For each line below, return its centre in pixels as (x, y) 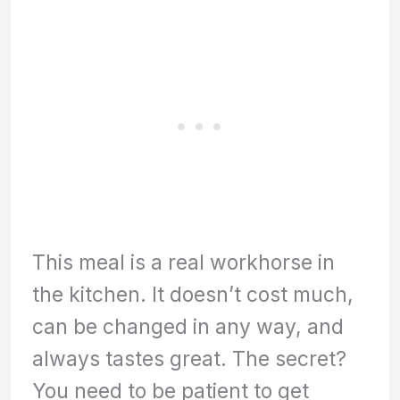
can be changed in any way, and (188, 326)
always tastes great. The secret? (190, 358)
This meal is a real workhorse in (184, 262)
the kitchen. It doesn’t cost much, (193, 294)
